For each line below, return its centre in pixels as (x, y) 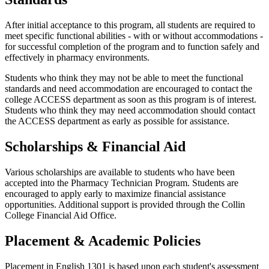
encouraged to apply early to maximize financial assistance (115, 194)
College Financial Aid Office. (61, 216)
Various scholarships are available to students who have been (120, 172)
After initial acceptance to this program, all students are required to (130, 25)
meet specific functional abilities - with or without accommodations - (134, 36)
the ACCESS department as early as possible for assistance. (117, 121)
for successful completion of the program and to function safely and (132, 47)
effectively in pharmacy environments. (77, 58)
